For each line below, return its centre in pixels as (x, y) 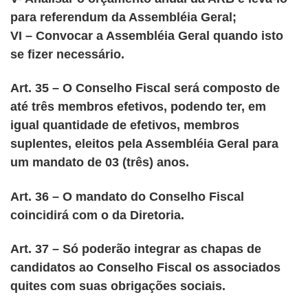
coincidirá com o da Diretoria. (97, 215)
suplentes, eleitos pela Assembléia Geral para (144, 144)
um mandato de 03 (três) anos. (100, 163)
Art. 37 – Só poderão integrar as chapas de (136, 249)
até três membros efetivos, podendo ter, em (138, 107)
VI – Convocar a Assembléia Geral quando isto (147, 35)
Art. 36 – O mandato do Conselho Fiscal (127, 196)
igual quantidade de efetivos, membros (125, 125)
